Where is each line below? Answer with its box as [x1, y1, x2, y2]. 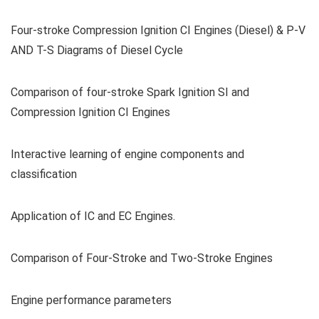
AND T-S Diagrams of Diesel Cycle [11, 43, 183, 57]
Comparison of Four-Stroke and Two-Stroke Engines [11, 251, 273, 265]
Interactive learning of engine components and [11, 147, 244, 161]
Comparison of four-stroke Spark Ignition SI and [11, 85, 249, 99]
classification [11, 167, 77, 181]
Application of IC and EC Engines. [11, 209, 175, 223]
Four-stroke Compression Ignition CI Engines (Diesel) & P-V [11, 23, 305, 37]
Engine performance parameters [11, 293, 172, 307]
